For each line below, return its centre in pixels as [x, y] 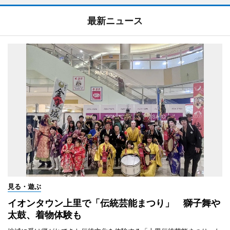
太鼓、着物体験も [45, 215]
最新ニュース [115, 21]
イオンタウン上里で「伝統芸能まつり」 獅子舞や [114, 203]
